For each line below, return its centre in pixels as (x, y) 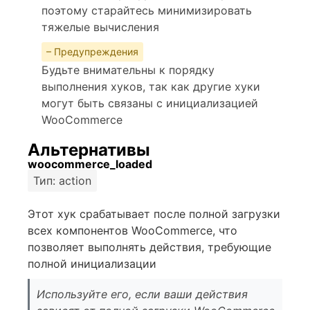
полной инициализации (92, 264)
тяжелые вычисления (100, 27)
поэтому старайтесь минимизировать (147, 10)
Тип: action (62, 181)
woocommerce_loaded (90, 164)
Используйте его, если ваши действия (142, 294)
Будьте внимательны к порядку (128, 70)
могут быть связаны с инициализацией (150, 103)
